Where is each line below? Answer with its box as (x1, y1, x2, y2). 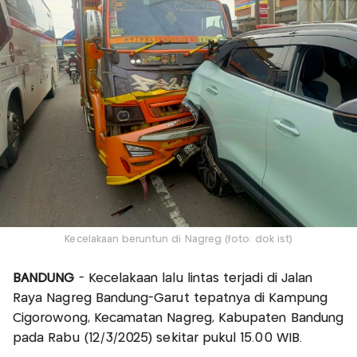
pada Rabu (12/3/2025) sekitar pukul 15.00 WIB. (13, 331, 302, 344)
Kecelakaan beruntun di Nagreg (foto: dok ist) (65, 234, 292, 244)
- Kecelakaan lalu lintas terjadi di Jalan (74, 272, 313, 284)
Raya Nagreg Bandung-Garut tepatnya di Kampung (13, 292, 328, 304)
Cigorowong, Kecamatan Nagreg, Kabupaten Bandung (13, 312, 344, 324)
